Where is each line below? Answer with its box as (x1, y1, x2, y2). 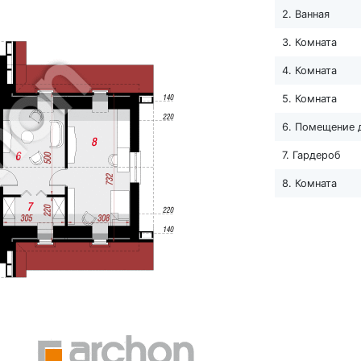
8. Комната (281, 176, 337, 189)
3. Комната (281, 35, 337, 48)
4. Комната (281, 64, 337, 77)
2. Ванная (281, 7, 330, 20)
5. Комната (281, 92, 337, 105)
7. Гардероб (281, 148, 341, 161)
